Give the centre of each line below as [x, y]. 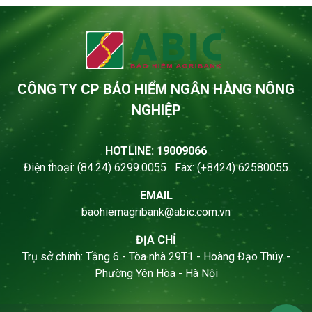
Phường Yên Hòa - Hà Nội [156, 274]
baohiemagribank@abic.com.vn [156, 212]
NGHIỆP [156, 110]
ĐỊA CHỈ [156, 240]
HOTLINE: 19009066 [156, 151]
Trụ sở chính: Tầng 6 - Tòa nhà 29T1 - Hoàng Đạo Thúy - [156, 257]
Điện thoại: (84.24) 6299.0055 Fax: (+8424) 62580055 [156, 168]
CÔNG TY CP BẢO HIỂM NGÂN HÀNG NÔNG [156, 89]
